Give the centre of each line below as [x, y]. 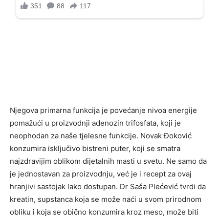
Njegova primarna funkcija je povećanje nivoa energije [103, 110]
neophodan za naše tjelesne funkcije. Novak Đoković [101, 136]
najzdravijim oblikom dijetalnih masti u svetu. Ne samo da [108, 161]
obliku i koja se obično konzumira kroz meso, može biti [104, 212]
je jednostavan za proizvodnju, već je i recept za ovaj [101, 174]
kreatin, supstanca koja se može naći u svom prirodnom [106, 199]
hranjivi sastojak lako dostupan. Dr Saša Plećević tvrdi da [108, 187]
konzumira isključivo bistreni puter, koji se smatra [95, 149]
